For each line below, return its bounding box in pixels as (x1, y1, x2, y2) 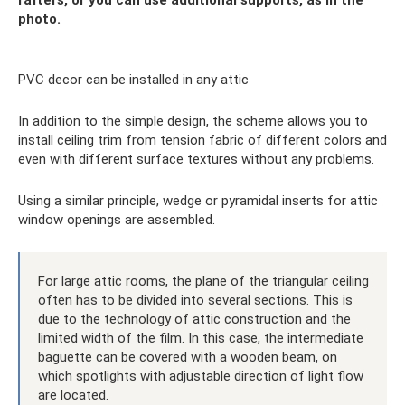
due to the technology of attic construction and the (38, 310, 351, 327)
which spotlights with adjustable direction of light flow (38, 367, 363, 384)
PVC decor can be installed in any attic (18, 71, 249, 88)
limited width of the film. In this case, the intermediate (38, 329, 363, 346)
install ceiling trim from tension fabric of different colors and (18, 131, 387, 148)
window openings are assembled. (18, 211, 215, 228)
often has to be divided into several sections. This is (38, 291, 353, 308)
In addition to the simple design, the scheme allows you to (18, 112, 368, 129)
